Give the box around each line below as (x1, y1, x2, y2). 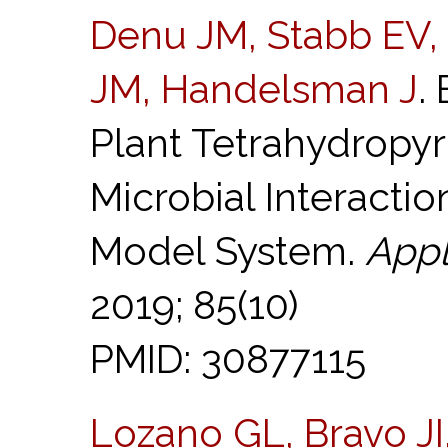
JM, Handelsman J (90, 66, 418, 113)
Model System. (90, 228, 365, 275)
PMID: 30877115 (90, 336, 366, 383)
